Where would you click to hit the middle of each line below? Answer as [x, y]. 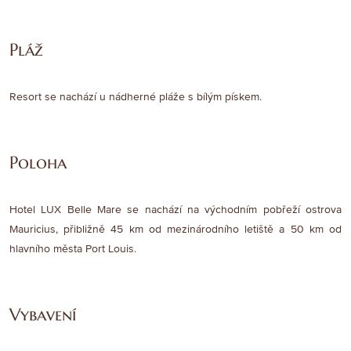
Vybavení [43, 315]
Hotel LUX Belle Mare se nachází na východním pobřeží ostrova [175, 210]
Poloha [38, 163]
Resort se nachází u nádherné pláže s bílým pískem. [136, 97]
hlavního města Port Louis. [73, 249]
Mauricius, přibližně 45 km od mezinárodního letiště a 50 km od [175, 230]
